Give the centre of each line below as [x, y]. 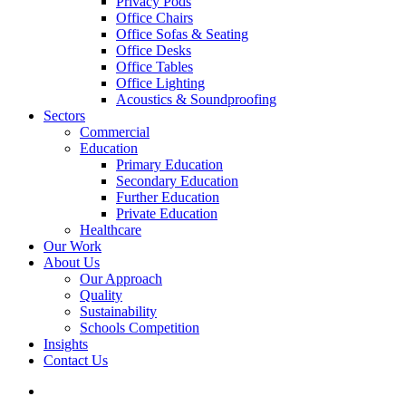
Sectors [64, 116]
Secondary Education [177, 181]
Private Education [167, 213]
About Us [72, 262]
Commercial [115, 132]
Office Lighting [160, 83]
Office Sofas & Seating [182, 34]
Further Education [168, 197]
